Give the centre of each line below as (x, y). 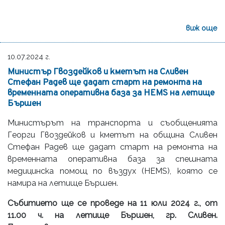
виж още (202, 28)
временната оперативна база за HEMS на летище (111, 93)
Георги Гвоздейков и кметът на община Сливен (113, 135)
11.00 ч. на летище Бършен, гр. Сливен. (113, 215)
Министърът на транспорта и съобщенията (113, 123)
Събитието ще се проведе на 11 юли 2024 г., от (113, 203)
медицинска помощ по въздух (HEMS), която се (113, 171)
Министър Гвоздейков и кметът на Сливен (98, 72)
